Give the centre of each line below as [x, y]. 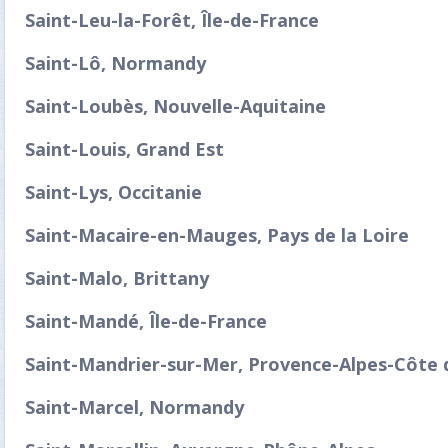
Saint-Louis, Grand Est [124, 149]
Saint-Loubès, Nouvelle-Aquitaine [175, 106]
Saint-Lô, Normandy [115, 63]
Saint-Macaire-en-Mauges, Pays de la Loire [217, 235]
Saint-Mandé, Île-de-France [146, 321]
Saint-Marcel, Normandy [134, 407]
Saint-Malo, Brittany [117, 278]
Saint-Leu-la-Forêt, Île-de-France [172, 20]
